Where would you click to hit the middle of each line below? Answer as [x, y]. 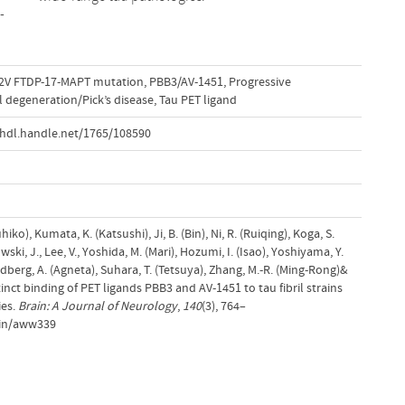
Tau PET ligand [198, 100]
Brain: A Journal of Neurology [97, 306]
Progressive [259, 82]
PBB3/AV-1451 [186, 82]
